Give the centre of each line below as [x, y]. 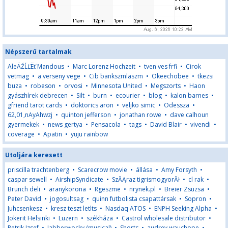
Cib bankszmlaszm [116, 76]
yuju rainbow [89, 134]
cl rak [196, 179]
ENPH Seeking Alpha [183, 208]
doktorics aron [92, 105]
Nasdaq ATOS [125, 208]
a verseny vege [59, 76]
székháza [100, 218]
